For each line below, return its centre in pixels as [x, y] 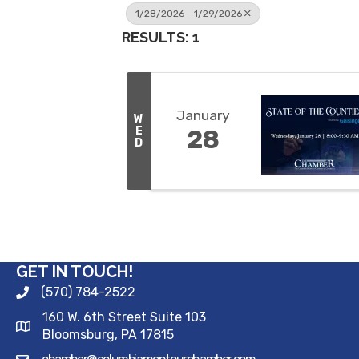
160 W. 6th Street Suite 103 [124, 317]
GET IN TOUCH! [75, 272]
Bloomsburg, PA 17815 [108, 335]
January [203, 116]
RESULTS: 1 [161, 37]
